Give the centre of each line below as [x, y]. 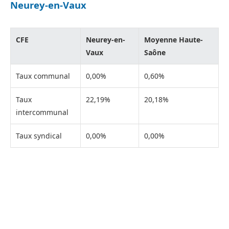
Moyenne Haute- [174, 40]
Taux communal [43, 76]
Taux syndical [39, 136]
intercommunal [42, 112]
